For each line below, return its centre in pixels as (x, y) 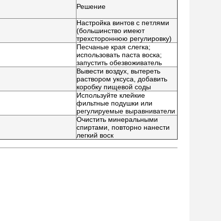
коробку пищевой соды (114, 87)
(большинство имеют (110, 31)
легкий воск (95, 135)
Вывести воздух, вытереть (118, 71)
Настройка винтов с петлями (123, 23)
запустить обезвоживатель (119, 63)
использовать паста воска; (119, 55)
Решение (91, 6)
